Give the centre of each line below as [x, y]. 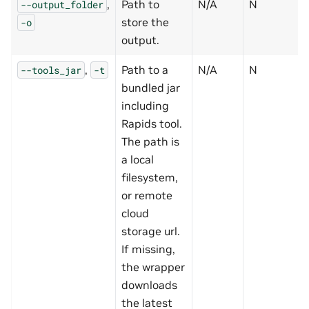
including [145, 106]
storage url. [151, 231]
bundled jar [151, 88]
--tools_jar [51, 70]
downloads [149, 285]
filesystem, [150, 178]
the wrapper [153, 267]
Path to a [145, 70]
